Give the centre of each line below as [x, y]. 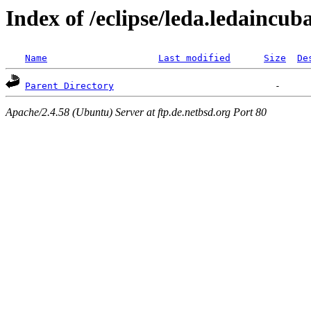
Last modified [194, 58]
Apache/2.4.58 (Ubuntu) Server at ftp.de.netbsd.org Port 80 [136, 112]
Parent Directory [69, 86]
